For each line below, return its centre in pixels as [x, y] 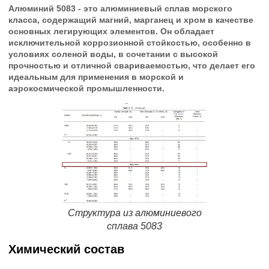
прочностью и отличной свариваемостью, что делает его [132, 66]
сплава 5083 [134, 226]
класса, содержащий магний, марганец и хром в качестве [131, 20]
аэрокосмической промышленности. [86, 89]
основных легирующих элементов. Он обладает [111, 32]
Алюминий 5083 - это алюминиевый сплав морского [120, 9]
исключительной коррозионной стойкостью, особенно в [130, 43]
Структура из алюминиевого [134, 213]
